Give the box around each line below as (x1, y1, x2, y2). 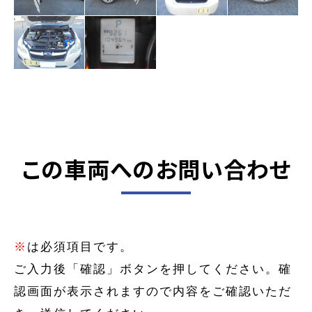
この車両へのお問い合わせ (21, 152, 291, 185)
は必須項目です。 (27, 240, 133, 253)
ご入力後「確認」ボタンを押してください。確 (14, 262, 292, 276)
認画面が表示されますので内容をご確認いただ (14, 284, 292, 298)
